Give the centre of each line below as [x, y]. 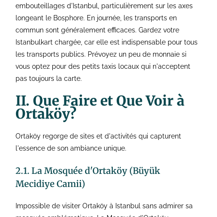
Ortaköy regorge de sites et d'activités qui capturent [99, 136]
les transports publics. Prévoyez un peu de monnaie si [101, 54]
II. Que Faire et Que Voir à [100, 101]
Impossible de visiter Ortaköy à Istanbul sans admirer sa [104, 206]
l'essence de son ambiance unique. [71, 148]
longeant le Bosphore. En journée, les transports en [96, 18]
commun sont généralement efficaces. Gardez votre [98, 30]
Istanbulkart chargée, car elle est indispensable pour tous [107, 42]
